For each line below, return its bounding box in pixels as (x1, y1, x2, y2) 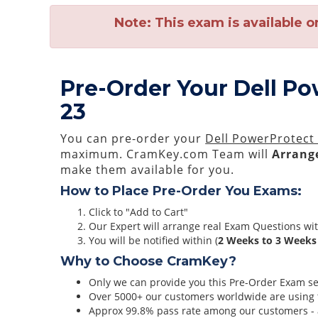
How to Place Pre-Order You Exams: (60, 183, 302, 199)
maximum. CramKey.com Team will (60, 146, 273, 162)
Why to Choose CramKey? (60, 253, 237, 269)
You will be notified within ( (89, 234, 219, 247)
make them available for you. (60, 162, 235, 177)
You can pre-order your (60, 131, 206, 146)
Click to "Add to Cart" (89, 205, 189, 219)
